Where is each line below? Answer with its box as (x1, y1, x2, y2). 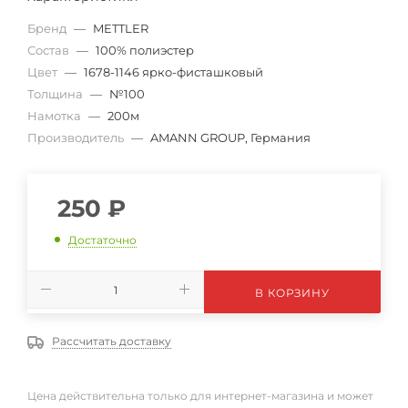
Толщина (27, 87, 86, 101)
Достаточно (68, 232, 137, 247)
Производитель (27, 130, 127, 145)
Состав (27, 43, 72, 57)
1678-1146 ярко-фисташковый (84, 65, 263, 79)
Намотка (27, 108, 84, 123)
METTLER (93, 21, 148, 36)
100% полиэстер (96, 43, 194, 57)
